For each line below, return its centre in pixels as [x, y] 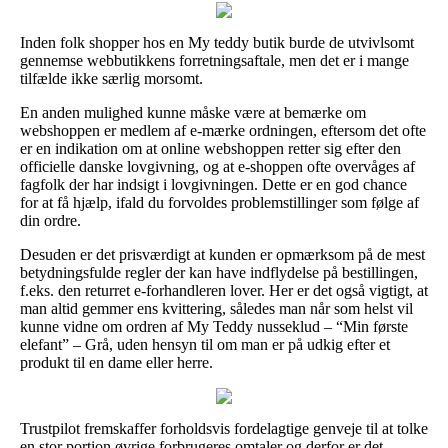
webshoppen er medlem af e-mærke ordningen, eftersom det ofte [223, 130]
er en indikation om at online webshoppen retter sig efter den [210, 148]
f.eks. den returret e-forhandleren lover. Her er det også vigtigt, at [224, 290]
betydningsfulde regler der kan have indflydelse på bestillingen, [219, 272]
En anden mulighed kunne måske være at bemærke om [193, 112]
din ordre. [50, 220]
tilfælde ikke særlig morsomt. [111, 78]
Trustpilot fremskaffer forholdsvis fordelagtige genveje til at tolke [224, 428]
